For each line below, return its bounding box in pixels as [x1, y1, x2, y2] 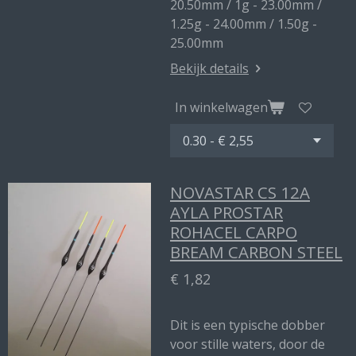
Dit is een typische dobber [170, 316, 325, 334]
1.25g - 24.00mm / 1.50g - [170, 15, 317, 33]
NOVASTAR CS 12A [170, 181, 310, 203]
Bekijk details [170, 60, 249, 77]
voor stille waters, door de [170, 335, 325, 353]
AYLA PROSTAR [170, 201, 283, 223]
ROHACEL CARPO [170, 221, 297, 243]
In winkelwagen [175, 98, 268, 116]
